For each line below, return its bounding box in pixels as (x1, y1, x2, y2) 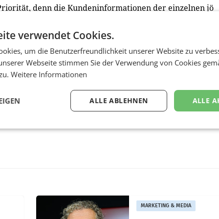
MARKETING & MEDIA (141, 202, 191, 209)
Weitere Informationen (11, 69, 87, 79)
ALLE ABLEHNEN (89, 96, 148, 105)
